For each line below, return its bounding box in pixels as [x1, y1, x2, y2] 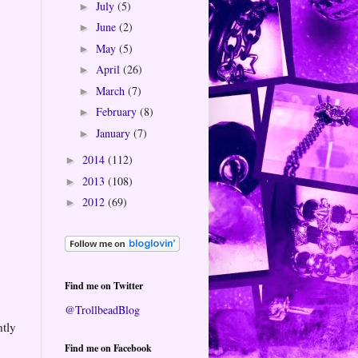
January [95, 125, 133, 141]
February [95, 104, 140, 120]
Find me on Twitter [65, 278, 143, 292]
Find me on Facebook [65, 340, 152, 355]
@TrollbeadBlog [65, 301, 140, 317]
